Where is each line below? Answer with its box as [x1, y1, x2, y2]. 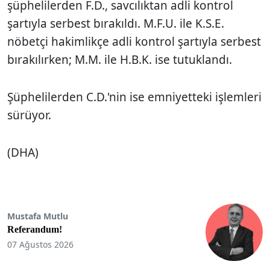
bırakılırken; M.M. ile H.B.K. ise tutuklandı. [7, 51, 232, 67]
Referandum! [7, 224, 62, 235]
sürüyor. [7, 107, 51, 123]
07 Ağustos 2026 [7, 239, 74, 251]
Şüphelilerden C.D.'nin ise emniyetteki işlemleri [7, 89, 262, 105]
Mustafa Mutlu [7, 210, 68, 222]
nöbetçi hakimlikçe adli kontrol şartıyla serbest [7, 33, 261, 49]
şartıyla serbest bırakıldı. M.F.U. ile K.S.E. [7, 15, 224, 31]
